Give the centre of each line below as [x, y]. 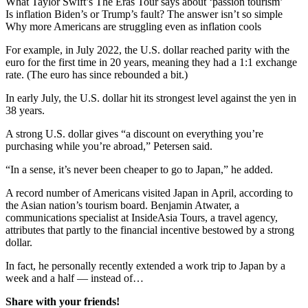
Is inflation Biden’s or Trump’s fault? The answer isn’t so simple [144, 14]
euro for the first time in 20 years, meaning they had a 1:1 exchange [151, 63]
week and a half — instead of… [75, 278]
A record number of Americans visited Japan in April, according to [149, 193]
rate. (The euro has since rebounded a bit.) [97, 75]
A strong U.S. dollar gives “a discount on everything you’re [134, 134]
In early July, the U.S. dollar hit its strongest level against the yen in [151, 98]
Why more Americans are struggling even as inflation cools [133, 27]
